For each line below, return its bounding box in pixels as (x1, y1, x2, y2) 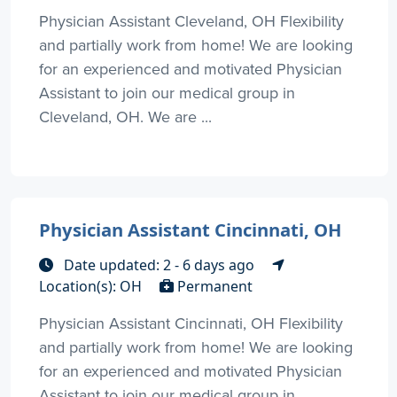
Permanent (174, 276, 253, 297)
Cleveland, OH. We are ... (39, 105, 212, 128)
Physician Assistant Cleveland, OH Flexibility (39, 10, 344, 33)
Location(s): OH (39, 276, 145, 297)
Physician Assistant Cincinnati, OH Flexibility (39, 312, 343, 335)
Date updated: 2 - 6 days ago (60, 255, 258, 276)
